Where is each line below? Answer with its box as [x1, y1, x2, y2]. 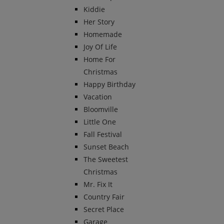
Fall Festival [83, 129, 122, 139]
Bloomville [83, 104, 118, 114]
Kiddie [83, 4, 105, 14]
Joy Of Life [83, 42, 117, 52]
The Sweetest [83, 154, 128, 164]
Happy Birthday [83, 79, 135, 89]
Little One [83, 117, 116, 127]
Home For [83, 54, 115, 64]
